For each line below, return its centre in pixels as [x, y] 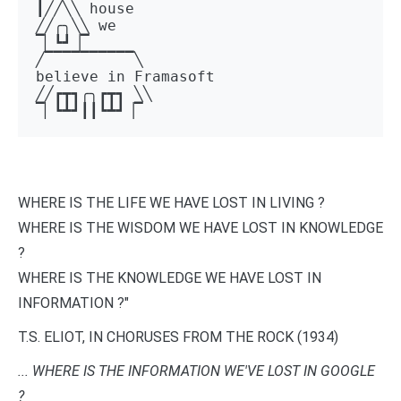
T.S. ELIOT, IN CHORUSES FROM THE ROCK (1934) [178, 337]
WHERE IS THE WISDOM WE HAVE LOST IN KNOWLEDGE [200, 227]
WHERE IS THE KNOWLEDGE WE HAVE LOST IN [170, 277]
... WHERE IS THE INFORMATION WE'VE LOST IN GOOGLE [196, 371]
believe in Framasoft [125, 76]
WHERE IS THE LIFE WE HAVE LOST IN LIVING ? [171, 202]
